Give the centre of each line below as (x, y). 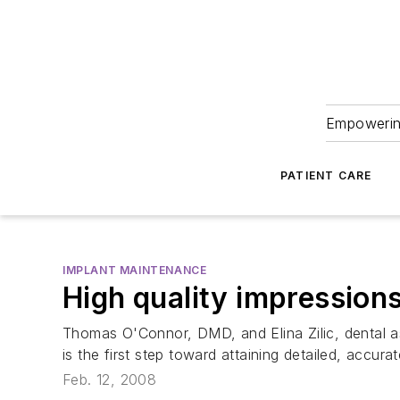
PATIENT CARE (326, 175)
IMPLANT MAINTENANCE (135, 270)
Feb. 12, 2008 (110, 380)
